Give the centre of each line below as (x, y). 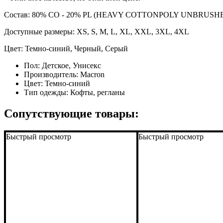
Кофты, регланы (98, 92)
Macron (92, 74)
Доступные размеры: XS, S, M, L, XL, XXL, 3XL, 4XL (97, 31)
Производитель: (52, 74)
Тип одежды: (47, 92)
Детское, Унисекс (71, 65)
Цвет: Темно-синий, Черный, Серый (66, 48)
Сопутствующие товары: (71, 113)
